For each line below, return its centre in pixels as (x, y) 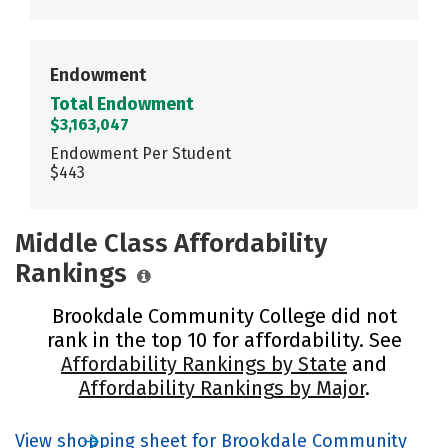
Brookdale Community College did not (224, 315)
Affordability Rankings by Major (221, 387)
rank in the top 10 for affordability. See (224, 339)
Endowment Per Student (140, 153)
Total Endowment (122, 103)
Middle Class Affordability (171, 243)
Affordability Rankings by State (204, 363)
